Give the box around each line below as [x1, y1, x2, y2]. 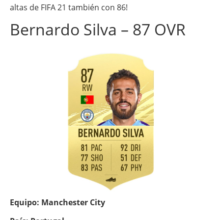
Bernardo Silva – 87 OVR [10, 18, 186, 40]
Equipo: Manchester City [10, 196, 105, 208]
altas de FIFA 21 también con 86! [10, 1, 128, 13]
